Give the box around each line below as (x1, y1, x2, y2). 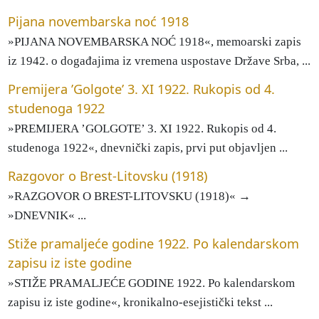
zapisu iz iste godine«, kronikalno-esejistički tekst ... (7, 295, 273, 309)
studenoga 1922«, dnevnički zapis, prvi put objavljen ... (7, 140, 288, 155)
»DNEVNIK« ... (7, 208, 86, 222)
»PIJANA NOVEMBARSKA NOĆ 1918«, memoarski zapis (7, 34, 301, 48)
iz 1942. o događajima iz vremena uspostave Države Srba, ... (7, 53, 310, 68)
